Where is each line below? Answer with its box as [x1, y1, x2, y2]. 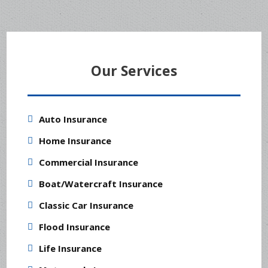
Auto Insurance [39, 113, 108, 126]
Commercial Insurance [39, 156, 139, 169]
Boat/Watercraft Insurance [39, 178, 163, 190]
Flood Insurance [39, 221, 111, 233]
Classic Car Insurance [39, 199, 134, 212]
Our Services [91, 61, 177, 81]
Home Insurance [39, 135, 112, 147]
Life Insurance [39, 242, 102, 255]
